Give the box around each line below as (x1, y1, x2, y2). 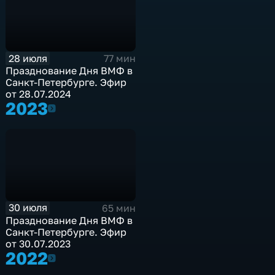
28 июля (8, 52, 47, 64)
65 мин (101, 201, 136, 214)
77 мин (103, 52, 136, 65)
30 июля (8, 201, 47, 214)
